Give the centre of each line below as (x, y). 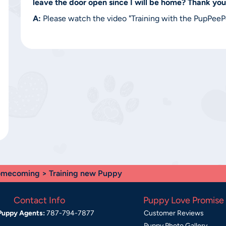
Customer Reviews (174, 213)
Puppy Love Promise (184, 200)
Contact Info (39, 200)
